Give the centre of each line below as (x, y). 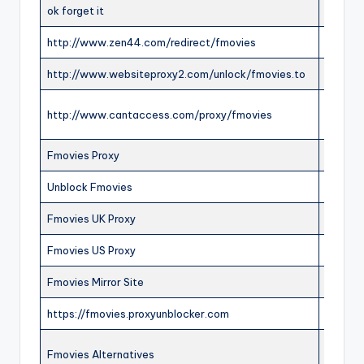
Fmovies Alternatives (101, 355)
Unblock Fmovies (90, 187)
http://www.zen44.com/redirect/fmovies (152, 43)
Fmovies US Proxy (91, 251)
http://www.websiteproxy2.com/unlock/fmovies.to (176, 74)
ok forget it (76, 11)
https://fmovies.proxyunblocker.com (138, 314)
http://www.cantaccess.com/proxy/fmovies (160, 115)
